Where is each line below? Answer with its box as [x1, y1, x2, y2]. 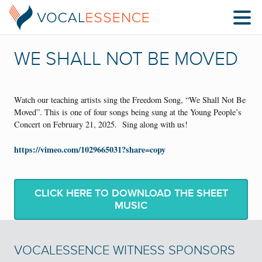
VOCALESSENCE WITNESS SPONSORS [14, 242, 235, 258]
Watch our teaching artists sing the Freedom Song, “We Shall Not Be [14, 94, 246, 106]
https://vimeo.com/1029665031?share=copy [14, 143, 166, 156]
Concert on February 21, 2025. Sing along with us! [14, 119, 188, 130]
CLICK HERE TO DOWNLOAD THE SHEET [34, 186, 228, 199]
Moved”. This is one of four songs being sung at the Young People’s [14, 106, 242, 118]
